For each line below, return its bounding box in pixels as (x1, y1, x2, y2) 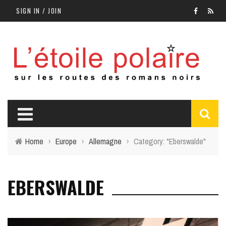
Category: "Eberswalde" (134, 136, 206, 147)
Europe (55, 136, 77, 147)
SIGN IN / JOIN (16, 6, 62, 16)
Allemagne (89, 136, 122, 147)
